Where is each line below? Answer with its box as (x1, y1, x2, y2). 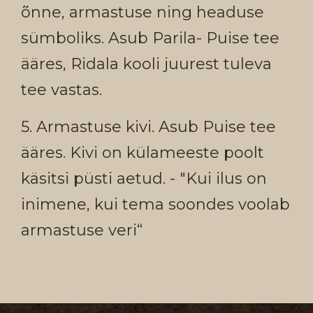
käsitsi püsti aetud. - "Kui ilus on (21, 169, 267, 188)
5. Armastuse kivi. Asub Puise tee (21, 117, 276, 136)
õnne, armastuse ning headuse (21, 3, 264, 22)
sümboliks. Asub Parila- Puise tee (21, 29, 279, 48)
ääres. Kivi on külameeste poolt (21, 143, 264, 162)
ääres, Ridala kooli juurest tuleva (21, 54, 272, 73)
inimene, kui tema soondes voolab (21, 195, 290, 214)
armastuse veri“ (21, 221, 143, 240)
